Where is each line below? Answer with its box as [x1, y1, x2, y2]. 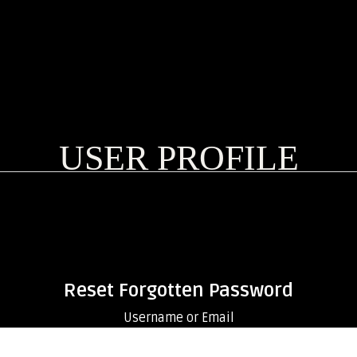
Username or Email [123, 310, 234, 326]
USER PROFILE [58, 139, 299, 178]
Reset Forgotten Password [64, 279, 293, 302]
